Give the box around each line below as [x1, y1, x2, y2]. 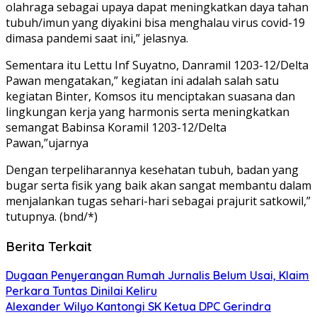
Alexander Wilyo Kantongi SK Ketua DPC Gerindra [6, 299, 271, 314]
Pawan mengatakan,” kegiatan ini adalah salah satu [6, 73, 279, 88]
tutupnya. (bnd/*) [6, 209, 98, 224]
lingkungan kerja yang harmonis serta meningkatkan [6, 104, 289, 120]
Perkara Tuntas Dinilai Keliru [6, 284, 157, 299]
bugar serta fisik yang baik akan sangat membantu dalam [6, 178, 311, 193]
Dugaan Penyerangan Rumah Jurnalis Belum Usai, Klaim [6, 268, 309, 283]
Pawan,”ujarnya [6, 135, 88, 151]
